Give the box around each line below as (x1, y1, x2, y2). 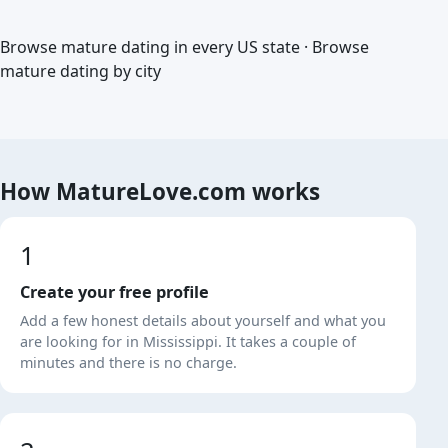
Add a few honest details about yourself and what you (20, 311, 386, 330)
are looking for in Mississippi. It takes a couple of (20, 332, 356, 351)
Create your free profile (20, 281, 209, 303)
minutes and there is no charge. (20, 353, 237, 372)
